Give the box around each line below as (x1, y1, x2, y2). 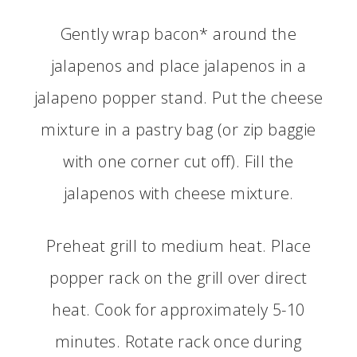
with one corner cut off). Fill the (63, 151, 294, 172)
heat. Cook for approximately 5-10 (52, 299, 305, 320)
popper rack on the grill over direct (49, 267, 308, 288)
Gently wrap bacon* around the (60, 23, 297, 45)
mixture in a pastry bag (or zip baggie (41, 119, 316, 140)
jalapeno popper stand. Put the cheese (33, 87, 324, 108)
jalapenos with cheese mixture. (63, 182, 294, 204)
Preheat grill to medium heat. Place (46, 235, 311, 257)
